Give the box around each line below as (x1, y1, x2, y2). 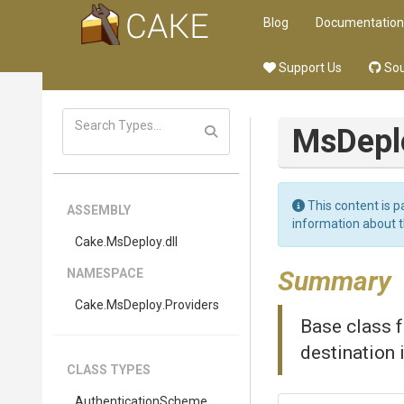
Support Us (276, 60, 342, 75)
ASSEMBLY (67, 203, 131, 217)
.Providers (162, 298, 219, 312)
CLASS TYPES (67, 363, 151, 377)
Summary (278, 265, 391, 297)
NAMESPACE (67, 266, 143, 280)
